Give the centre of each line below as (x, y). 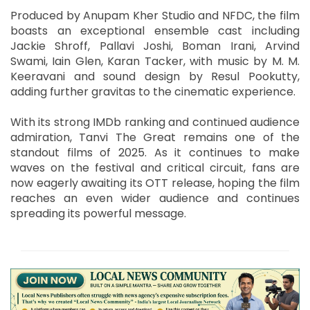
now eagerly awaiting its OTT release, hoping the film (155, 183)
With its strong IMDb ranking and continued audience (155, 122)
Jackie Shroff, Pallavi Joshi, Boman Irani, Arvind (155, 46)
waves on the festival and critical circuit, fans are (155, 167)
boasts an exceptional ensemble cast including (155, 30)
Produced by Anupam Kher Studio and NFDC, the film (155, 15)
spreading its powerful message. (98, 213)
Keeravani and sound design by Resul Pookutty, (155, 76)
